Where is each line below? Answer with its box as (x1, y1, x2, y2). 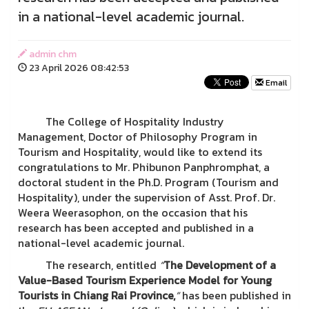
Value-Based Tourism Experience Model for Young (18, 272, 272, 288)
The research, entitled (18, 257, 159, 273)
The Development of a (163, 257, 276, 273)
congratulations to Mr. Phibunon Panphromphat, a (18, 159, 270, 175)
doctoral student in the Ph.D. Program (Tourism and (18, 174, 279, 190)
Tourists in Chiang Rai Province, (18, 287, 175, 303)
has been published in (179, 287, 291, 303)
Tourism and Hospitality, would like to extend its (18, 143, 262, 160)
